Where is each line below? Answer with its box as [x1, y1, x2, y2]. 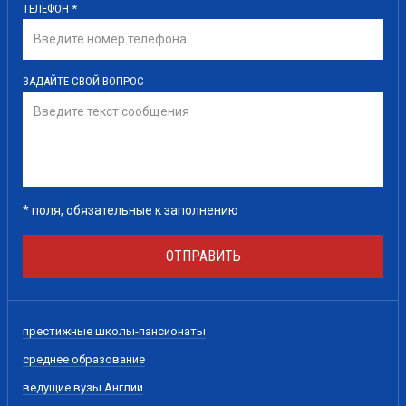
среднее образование [23, 352, 145, 366]
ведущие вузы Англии [23, 380, 143, 394]
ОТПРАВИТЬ [165, 246, 241, 265]
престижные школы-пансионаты [23, 324, 206, 338]
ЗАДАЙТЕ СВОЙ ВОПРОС [23, 73, 144, 88]
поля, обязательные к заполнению [29, 202, 238, 217]
